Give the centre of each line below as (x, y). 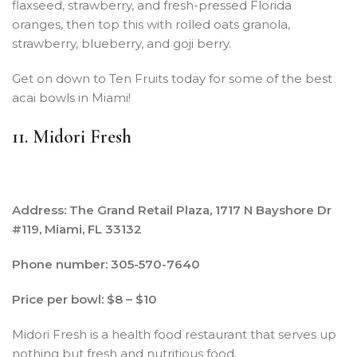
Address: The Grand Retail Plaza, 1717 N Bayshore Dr (172, 210)
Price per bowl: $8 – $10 (84, 299)
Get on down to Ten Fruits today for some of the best (172, 78)
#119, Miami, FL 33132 (77, 229)
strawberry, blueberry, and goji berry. (122, 43)
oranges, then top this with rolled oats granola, (151, 24)
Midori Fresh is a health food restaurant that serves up (174, 334)
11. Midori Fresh (72, 136)
